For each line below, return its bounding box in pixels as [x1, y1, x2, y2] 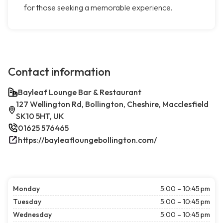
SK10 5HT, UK [16, 111, 65, 121]
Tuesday [13, 197, 41, 207]
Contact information [8, 65, 111, 79]
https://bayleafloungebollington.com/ [18, 135, 157, 145]
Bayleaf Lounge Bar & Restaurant [18, 87, 141, 98]
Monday [13, 184, 40, 194]
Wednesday [13, 210, 52, 220]
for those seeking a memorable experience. [24, 2, 173, 13]
